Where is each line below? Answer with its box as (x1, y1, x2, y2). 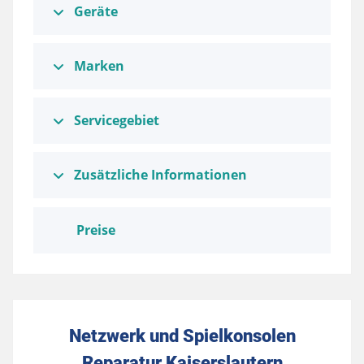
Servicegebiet (74, 111, 159, 130)
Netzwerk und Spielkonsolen (68, 325, 296, 347)
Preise (76, 221, 115, 240)
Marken (74, 57, 124, 76)
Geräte (74, 2, 118, 21)
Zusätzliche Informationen (74, 166, 247, 184)
